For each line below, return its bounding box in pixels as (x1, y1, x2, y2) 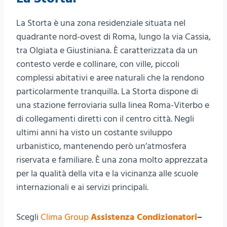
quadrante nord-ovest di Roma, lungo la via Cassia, (16, 30, 211, 43)
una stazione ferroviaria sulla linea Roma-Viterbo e (16, 98, 209, 111)
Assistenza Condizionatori (91, 210, 197, 223)
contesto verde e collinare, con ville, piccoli (16, 57, 179, 70)
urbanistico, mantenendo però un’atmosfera (16, 139, 186, 153)
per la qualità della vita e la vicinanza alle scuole (16, 167, 198, 180)
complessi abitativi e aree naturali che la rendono (16, 71, 204, 84)
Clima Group (41, 210, 89, 223)
